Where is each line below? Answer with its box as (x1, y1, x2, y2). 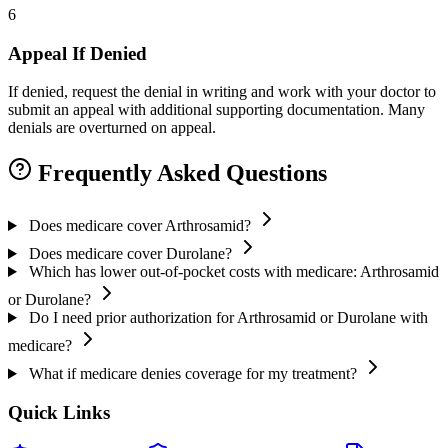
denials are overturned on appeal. (8, 119, 216, 137)
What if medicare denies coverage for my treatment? (28, 365, 357, 383)
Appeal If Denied (8, 42, 147, 64)
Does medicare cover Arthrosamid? (28, 217, 251, 235)
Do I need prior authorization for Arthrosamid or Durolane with (28, 309, 428, 327)
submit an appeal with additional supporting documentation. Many (8, 101, 425, 119)
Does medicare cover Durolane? (28, 245, 232, 263)
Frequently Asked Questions (32, 160, 327, 187)
